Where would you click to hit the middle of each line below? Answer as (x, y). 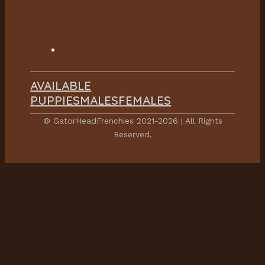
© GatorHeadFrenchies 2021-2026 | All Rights (132, 121)
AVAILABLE (61, 86)
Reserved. (132, 135)
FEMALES (145, 101)
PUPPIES (55, 101)
